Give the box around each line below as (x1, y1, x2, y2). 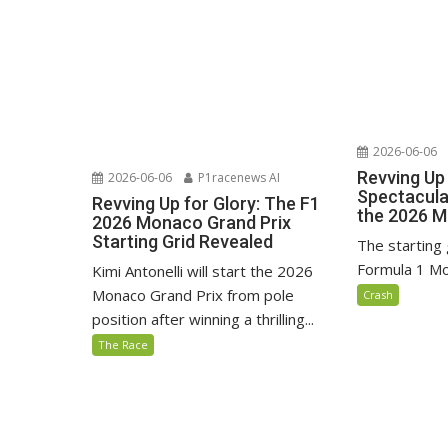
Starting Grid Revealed (92, 231, 273, 253)
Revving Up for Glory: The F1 (92, 193, 320, 215)
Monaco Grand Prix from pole (92, 285, 294, 306)
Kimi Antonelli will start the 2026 (92, 261, 313, 282)
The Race (98, 337, 148, 353)
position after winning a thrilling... (92, 309, 314, 330)
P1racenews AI (195, 169, 280, 187)
